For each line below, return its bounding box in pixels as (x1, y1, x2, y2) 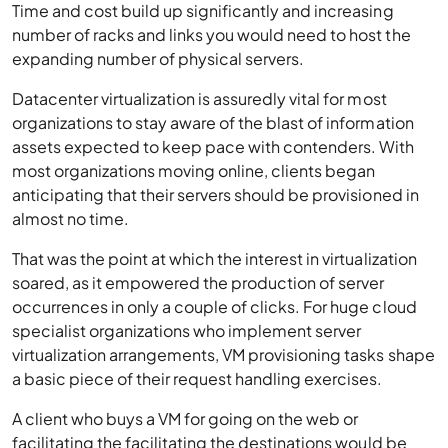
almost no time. (12, 208, 130, 229)
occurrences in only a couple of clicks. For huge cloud (12, 296, 417, 317)
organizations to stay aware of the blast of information (12, 112, 414, 133)
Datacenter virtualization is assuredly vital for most (12, 88, 387, 109)
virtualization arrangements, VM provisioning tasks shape (12, 344, 435, 365)
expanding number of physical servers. (12, 48, 305, 69)
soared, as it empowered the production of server (12, 272, 385, 293)
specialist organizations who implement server (12, 320, 362, 341)
